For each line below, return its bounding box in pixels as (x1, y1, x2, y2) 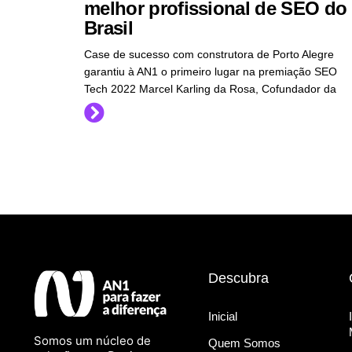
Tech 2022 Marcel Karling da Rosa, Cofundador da (84, 82, 336, 95)
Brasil (84, 16, 133, 38)
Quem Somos (208, 335, 281, 350)
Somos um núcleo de (33, 332, 151, 348)
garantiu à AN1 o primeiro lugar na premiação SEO (84, 64, 337, 78)
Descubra (208, 269, 269, 286)
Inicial (208, 309, 238, 323)
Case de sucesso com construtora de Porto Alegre (84, 47, 334, 60)
